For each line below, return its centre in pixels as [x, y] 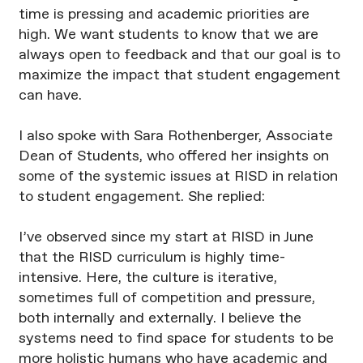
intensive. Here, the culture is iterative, [147, 278]
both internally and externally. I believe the [160, 319]
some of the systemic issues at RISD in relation [178, 177]
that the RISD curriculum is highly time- [152, 258]
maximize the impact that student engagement [179, 76]
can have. [50, 96]
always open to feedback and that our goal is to [179, 56]
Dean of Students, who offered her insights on [173, 157]
